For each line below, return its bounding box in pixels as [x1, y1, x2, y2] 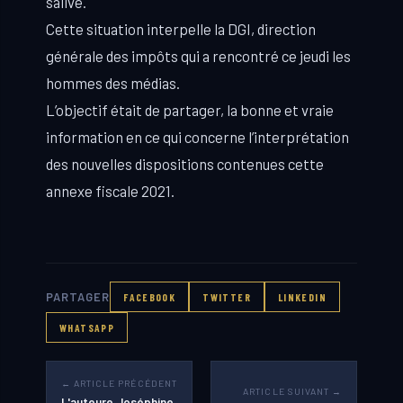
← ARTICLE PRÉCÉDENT [61, 378, 177, 390]
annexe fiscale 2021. [46, 182, 175, 200]
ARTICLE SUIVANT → [243, 385, 342, 397]
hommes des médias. [46, 74, 180, 92]
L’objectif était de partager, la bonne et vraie [46, 101, 334, 119]
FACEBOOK [123, 291, 176, 304]
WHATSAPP [59, 321, 115, 335]
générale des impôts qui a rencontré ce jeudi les [46, 47, 351, 65]
